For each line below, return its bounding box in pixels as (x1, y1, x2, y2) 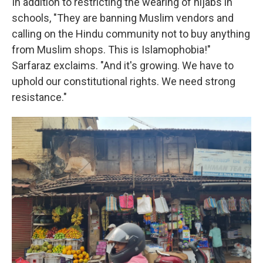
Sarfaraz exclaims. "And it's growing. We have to (12, 59, 234, 72)
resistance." (12, 90, 67, 103)
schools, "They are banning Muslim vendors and (12, 11, 234, 24)
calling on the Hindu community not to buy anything (12, 27, 250, 40)
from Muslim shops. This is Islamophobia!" (12, 43, 211, 56)
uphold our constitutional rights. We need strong (12, 75, 235, 87)
